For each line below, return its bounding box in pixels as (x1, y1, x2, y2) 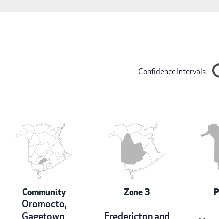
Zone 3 (124, 185, 150, 198)
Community (22, 185, 66, 198)
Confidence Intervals (138, 66, 206, 77)
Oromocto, (22, 197, 66, 211)
